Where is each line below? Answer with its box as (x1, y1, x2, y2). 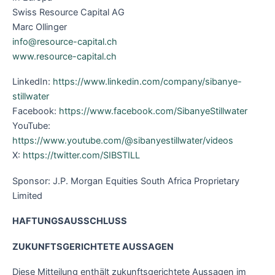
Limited (12, 190, 42, 201)
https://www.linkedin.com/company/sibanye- (53, 76, 242, 88)
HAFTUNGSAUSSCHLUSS (12, 215, 127, 227)
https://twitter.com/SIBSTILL (23, 150, 140, 161)
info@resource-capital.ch (12, 36, 117, 47)
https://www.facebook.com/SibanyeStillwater (59, 106, 247, 117)
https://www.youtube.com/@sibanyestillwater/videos (12, 135, 233, 147)
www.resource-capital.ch (12, 50, 117, 62)
